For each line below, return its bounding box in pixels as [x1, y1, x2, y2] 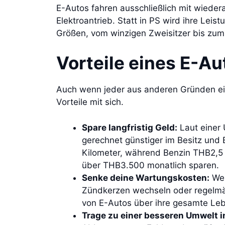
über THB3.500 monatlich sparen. [82, 160, 219, 170]
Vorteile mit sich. [56, 97, 124, 107]
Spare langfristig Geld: [82, 122, 177, 133]
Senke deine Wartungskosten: [82, 172, 209, 183]
